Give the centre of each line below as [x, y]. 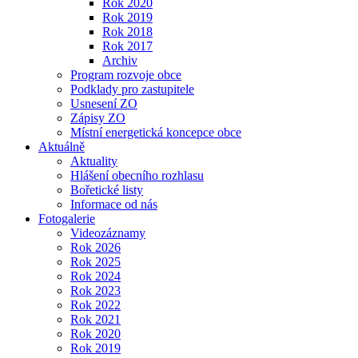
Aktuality [94, 161]
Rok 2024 [95, 276]
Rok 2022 [95, 305]
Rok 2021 [95, 319]
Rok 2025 [95, 262]
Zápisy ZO [98, 118]
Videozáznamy [108, 233]
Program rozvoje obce [126, 75]
